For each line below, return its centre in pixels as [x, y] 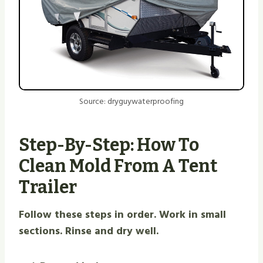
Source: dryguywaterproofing [131, 101]
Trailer [48, 187]
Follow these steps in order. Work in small [122, 214]
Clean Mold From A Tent [118, 166]
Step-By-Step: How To [109, 145]
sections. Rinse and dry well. [89, 231]
